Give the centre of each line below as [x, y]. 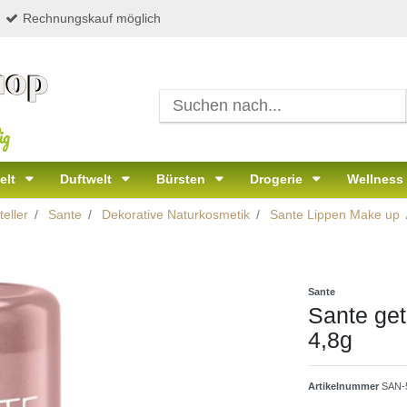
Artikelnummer [345, 387]
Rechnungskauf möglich [92, 19]
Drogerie [278, 179]
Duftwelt [88, 179]
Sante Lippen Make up [333, 215]
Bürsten [183, 179]
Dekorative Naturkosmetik [174, 215]
